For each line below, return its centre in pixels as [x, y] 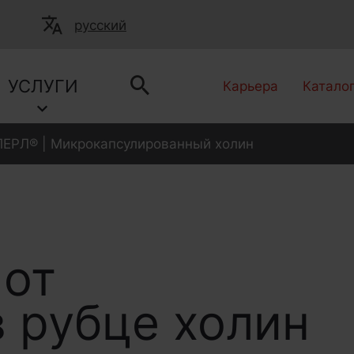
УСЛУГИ [43, 86]
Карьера [251, 86]
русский [100, 25]
